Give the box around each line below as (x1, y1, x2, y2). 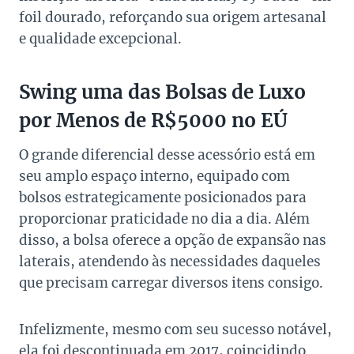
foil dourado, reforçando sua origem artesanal (19, 9, 326, 27)
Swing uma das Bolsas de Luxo (19, 80, 306, 105)
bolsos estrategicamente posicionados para (19, 189, 307, 207)
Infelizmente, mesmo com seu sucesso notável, (19, 321, 332, 339)
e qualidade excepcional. (19, 30, 182, 48)
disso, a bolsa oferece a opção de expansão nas (19, 232, 326, 250)
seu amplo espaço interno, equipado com (19, 168, 290, 186)
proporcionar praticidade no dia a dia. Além (19, 210, 310, 228)
